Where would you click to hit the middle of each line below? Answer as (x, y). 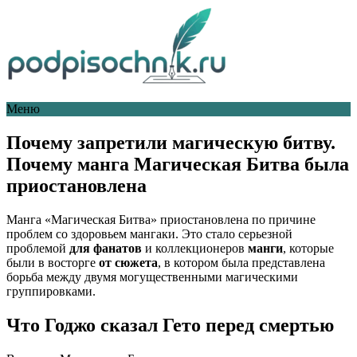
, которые (308, 248)
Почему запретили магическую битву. (171, 142)
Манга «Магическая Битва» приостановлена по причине (161, 219)
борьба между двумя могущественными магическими (152, 277)
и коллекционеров (195, 248)
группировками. (51, 291)
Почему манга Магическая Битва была (178, 164)
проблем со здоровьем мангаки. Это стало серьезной (149, 233)
